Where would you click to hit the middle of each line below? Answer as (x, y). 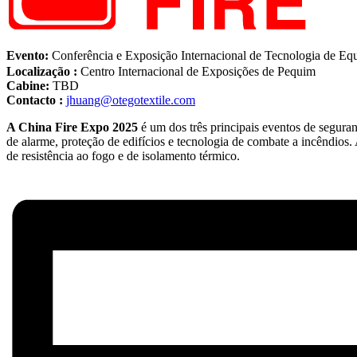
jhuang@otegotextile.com (131, 100)
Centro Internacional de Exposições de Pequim (196, 71)
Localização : (42, 71)
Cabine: (28, 86)
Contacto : (35, 100)
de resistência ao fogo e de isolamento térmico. (123, 156)
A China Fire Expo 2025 (74, 127)
